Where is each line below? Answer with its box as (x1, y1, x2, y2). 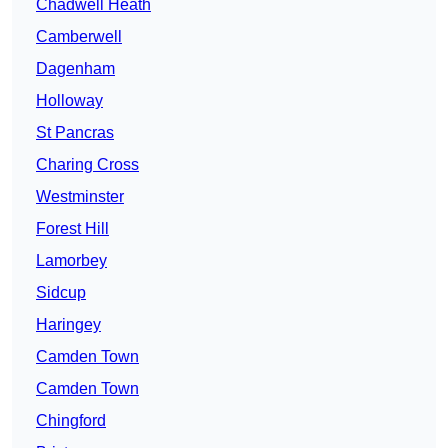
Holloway (36, 92, 103, 110)
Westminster (36, 188, 124, 206)
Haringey (36, 316, 101, 334)
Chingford (36, 412, 106, 430)
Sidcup (36, 284, 86, 302)
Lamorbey (36, 252, 107, 270)
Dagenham (36, 60, 115, 78)
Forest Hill (36, 220, 109, 238)
